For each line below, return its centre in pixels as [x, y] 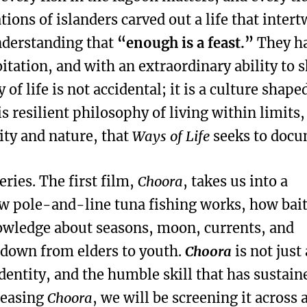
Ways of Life [171, 136]
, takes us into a [235, 182]
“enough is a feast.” [185, 43]
